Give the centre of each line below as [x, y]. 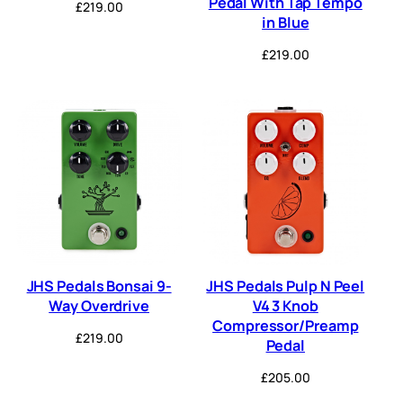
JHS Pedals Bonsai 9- [99, 287]
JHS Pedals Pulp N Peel [286, 287]
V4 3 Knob [285, 306]
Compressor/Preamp [286, 326]
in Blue [286, 23]
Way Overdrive [99, 306]
